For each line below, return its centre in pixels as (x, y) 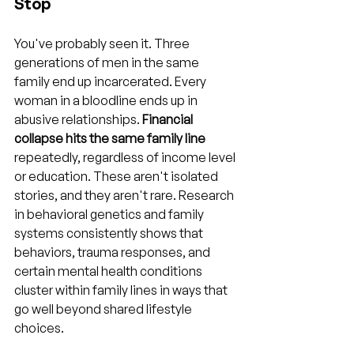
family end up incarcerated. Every (111, 81)
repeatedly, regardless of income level (126, 157)
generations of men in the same (108, 62)
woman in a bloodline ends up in (107, 100)
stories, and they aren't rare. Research (125, 195)
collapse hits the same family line (110, 138)
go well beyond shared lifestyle (104, 309)
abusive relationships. (78, 119)
